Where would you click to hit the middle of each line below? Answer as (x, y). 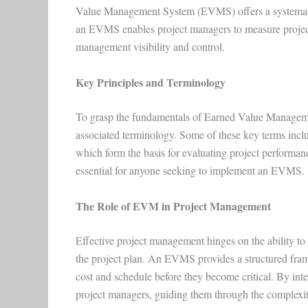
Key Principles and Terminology (150, 82)
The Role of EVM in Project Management (173, 206)
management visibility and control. (150, 47)
